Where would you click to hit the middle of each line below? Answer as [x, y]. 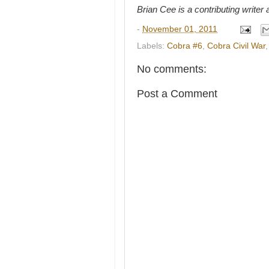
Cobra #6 [185, 46]
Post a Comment [177, 93]
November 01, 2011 [180, 29]
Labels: [152, 46]
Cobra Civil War [236, 46]
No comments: [172, 69]
